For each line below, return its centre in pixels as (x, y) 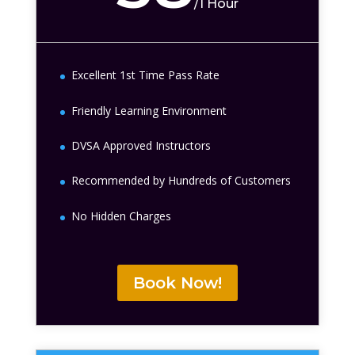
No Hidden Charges (121, 216)
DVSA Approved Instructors (141, 146)
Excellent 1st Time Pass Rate (145, 75)
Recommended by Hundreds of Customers (181, 181)
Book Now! (177, 282)
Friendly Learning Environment (149, 110)
